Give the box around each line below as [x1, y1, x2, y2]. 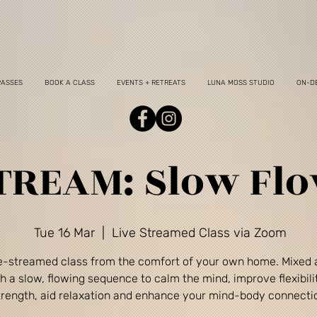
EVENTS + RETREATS [117, 79, 185, 87]
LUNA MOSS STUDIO [207, 79, 275, 87]
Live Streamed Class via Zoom [111, 225, 287, 241]
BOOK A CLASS [45, 79, 95, 87]
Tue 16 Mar [33, 225, 95, 241]
